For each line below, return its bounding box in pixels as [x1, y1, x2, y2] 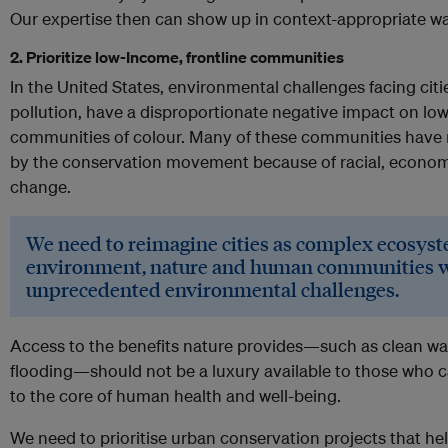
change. [10, 176, 71, 198]
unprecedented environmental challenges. [26, 276, 399, 303]
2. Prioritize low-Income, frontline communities [10, 47, 344, 68]
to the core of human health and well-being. [10, 385, 341, 407]
